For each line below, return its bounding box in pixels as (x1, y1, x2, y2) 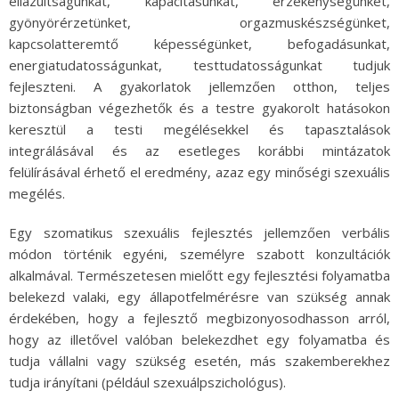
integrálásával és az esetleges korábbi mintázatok (9, 141, 390, 159)
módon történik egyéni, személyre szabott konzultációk (9, 244, 390, 263)
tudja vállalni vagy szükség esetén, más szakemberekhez (9, 351, 390, 370)
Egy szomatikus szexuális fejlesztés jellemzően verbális (9, 223, 390, 241)
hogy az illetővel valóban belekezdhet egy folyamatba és (9, 330, 390, 348)
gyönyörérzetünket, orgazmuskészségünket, (9, 12, 390, 31)
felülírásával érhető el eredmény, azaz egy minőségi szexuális (9, 162, 390, 181)
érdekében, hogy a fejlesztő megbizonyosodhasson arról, (9, 308, 390, 327)
